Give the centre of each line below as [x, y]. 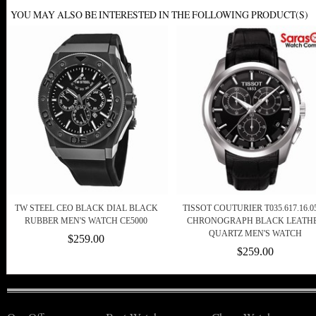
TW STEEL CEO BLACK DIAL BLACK [86, 208]
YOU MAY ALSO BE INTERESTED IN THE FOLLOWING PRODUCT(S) [159, 15]
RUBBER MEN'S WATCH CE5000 [86, 221]
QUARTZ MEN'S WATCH [255, 234]
